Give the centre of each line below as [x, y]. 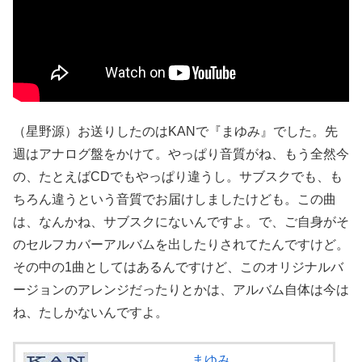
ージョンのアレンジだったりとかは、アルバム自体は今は [181, 289]
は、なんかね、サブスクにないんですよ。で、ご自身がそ [181, 221]
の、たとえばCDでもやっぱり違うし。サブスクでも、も [178, 176]
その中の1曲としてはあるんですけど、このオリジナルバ [178, 267]
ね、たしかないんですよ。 [90, 312]
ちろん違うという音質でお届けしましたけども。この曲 [175, 199]
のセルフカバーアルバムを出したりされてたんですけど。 [181, 244]
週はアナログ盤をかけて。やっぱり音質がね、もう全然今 [181, 154]
